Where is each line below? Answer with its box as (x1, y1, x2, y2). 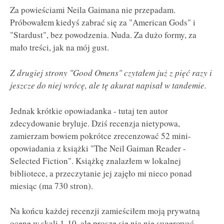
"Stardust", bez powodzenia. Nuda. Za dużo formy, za (10, 29, 196, 41)
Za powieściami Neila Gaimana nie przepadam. (10, 4, 175, 16)
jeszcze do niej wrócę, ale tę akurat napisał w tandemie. (10, 79, 206, 91)
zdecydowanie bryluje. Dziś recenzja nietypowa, (10, 117, 180, 129)
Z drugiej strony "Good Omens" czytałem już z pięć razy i (10, 67, 212, 79)
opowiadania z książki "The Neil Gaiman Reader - (10, 142, 186, 154)
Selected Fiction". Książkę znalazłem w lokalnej (10, 154, 181, 166)
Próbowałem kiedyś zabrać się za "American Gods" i (10, 16, 195, 28)
